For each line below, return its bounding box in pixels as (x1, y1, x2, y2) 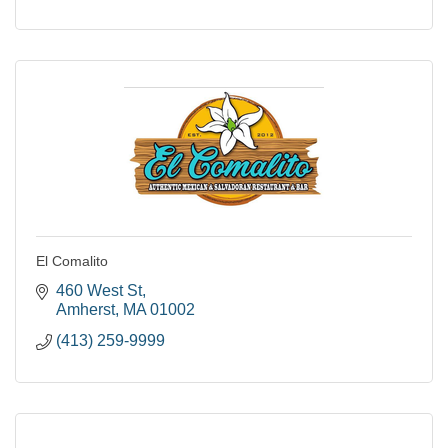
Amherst (56, 300, 115, 318)
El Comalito (36, 252, 108, 269)
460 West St (56, 281, 142, 299)
